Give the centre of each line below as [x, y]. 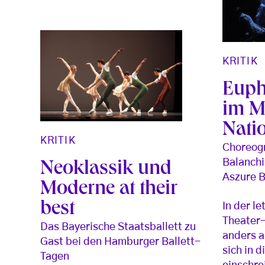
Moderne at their [109, 190]
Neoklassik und [106, 169]
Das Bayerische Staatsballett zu [118, 227]
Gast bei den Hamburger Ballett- [120, 242]
